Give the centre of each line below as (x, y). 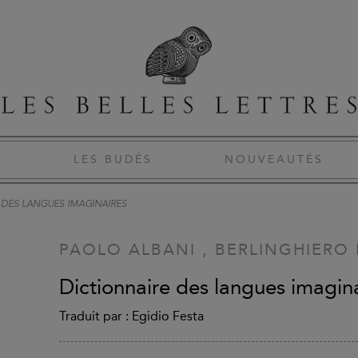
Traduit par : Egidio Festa (131, 316)
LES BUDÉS (113, 159)
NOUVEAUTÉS (274, 159)
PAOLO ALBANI (127, 249)
